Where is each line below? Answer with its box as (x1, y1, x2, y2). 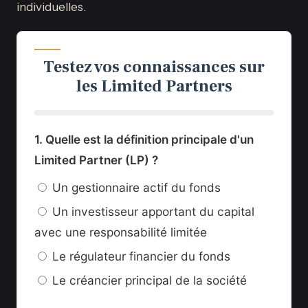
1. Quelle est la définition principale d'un (34, 132, 254, 147)
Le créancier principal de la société (52, 273, 247, 288)
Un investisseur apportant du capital (52, 204, 254, 219)
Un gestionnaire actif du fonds (52, 180, 221, 195)
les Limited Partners (76, 76, 232, 98)
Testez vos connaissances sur (43, 56, 265, 78)
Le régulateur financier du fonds (52, 249, 230, 264)
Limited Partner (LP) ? (34, 153, 158, 168)
